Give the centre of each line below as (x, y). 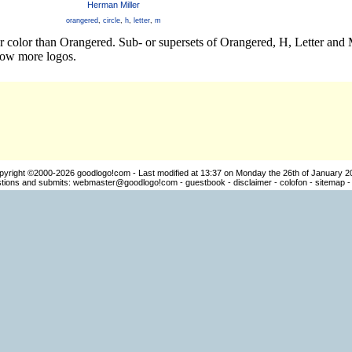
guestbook (205, 182)
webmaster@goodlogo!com (125, 182)
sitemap (330, 182)
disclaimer (252, 182)
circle (111, 20)
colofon (293, 182)
